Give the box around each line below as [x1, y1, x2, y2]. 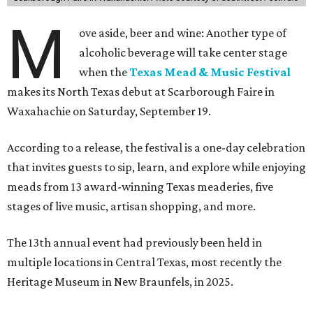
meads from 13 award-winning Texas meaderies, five [7, 180, 273, 194]
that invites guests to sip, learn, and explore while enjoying [7, 160, 306, 175]
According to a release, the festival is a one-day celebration [7, 140, 305, 155]
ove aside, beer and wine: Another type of [79, 26, 287, 41]
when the [79, 65, 130, 80]
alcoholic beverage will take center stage [79, 45, 288, 60]
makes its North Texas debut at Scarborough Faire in [7, 85, 275, 99]
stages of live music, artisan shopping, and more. [7, 199, 256, 214]
